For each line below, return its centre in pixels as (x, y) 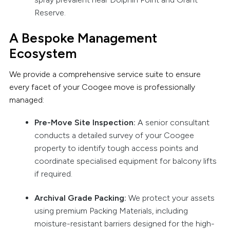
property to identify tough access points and (116, 148)
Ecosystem (43, 54)
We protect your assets (171, 198)
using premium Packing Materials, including (111, 211)
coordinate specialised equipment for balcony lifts (125, 161)
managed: (26, 100)
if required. (53, 174)
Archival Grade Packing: (81, 198)
